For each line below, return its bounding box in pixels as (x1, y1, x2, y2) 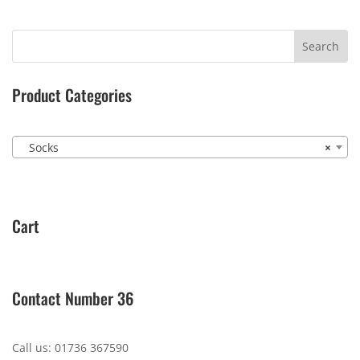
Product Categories (12, 82, 132, 107)
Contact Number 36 (12, 286, 133, 311)
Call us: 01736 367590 (12, 340, 129, 356)
